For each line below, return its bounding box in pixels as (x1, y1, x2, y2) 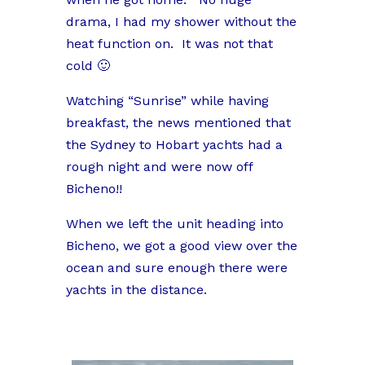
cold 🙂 (65, 58, 110, 74)
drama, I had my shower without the (65, 14, 297, 30)
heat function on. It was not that (65, 36, 273, 52)
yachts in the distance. (65, 282, 207, 298)
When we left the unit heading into (65, 216, 284, 232)
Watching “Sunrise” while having (65, 93, 269, 109)
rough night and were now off (65, 159, 253, 175)
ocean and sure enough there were (65, 260, 288, 276)
